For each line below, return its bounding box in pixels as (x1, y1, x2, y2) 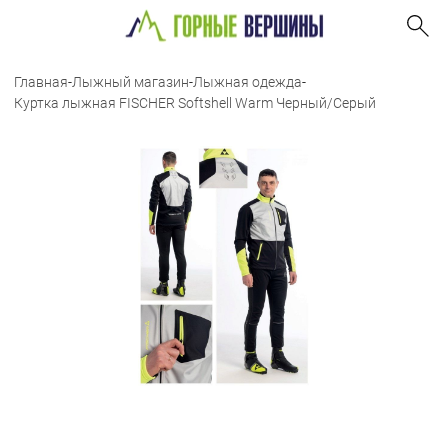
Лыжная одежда (193, 74, 302, 90)
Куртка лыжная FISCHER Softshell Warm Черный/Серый (14, 95, 376, 111)
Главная (14, 74, 68, 90)
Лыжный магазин (72, 74, 189, 90)
